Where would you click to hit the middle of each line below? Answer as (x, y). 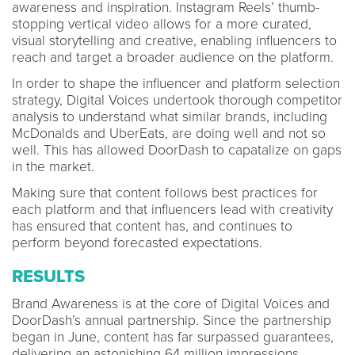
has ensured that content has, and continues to (152, 226)
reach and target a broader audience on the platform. (173, 57)
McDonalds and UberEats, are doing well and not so (169, 133)
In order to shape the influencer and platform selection (176, 83)
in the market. (53, 166)
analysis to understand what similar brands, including (170, 116)
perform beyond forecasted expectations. (137, 242)
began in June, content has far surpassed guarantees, (173, 337)
